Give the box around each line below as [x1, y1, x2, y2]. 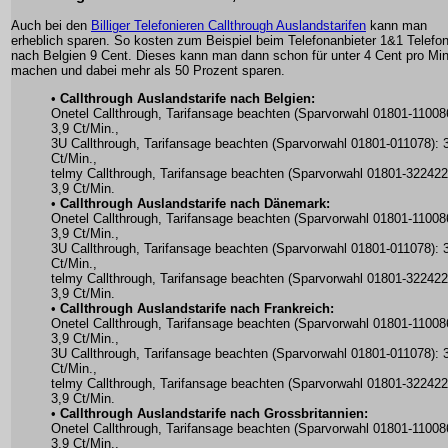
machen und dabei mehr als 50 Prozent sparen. [11, 63, 285, 79]
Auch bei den [11, 18, 91, 34]
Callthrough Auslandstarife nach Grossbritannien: [60, 406, 368, 422]
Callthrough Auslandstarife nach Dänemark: [60, 196, 330, 212]
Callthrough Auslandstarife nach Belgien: [60, 91, 315, 107]
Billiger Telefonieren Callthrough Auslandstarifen [91, 18, 366, 34]
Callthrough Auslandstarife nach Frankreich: [60, 301, 334, 317]
